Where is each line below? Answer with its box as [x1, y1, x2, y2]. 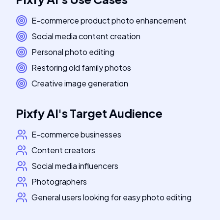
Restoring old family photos [31, 62, 131, 73]
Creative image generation [31, 78, 128, 88]
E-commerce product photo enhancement [31, 15, 187, 26]
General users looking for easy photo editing [31, 192, 192, 202]
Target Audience [70, 106, 163, 120]
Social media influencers [31, 161, 118, 171]
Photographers [31, 176, 87, 187]
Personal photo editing [31, 47, 114, 57]
